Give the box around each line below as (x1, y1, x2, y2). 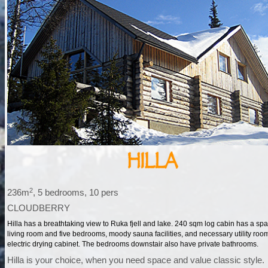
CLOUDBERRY (7, 203, 71, 214)
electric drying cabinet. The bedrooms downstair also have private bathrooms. (7, 240, 259, 249)
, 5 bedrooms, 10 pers (33, 187, 119, 198)
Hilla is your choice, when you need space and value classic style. (7, 255, 265, 266)
